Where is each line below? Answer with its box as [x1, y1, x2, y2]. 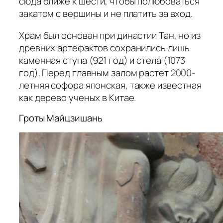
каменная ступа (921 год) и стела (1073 [19, 53, 186, 67]
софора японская [51, 78, 125, 92]
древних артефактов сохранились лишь [19, 41, 190, 54]
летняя [19, 78, 51, 92]
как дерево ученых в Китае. [19, 91, 136, 104]
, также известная [125, 78, 202, 92]
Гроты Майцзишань [19, 111, 103, 125]
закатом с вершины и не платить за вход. [19, 7, 193, 20]
